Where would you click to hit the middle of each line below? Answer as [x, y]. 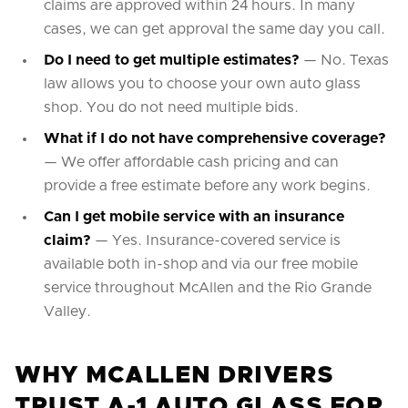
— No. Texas [344, 60]
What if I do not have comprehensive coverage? [215, 138]
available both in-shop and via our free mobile [201, 264]
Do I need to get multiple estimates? [172, 60]
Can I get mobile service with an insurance [194, 217]
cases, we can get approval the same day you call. [214, 29]
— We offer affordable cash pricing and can [191, 162]
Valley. [67, 311]
